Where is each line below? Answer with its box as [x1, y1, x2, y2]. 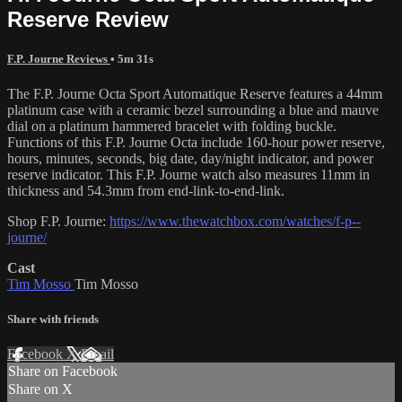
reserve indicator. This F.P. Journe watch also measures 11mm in [7, 167, 370, 183]
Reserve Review [7, 6, 169, 31]
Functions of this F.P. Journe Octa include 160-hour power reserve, [7, 135, 385, 151]
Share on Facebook [8, 363, 118, 380]
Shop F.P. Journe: [7, 214, 109, 230]
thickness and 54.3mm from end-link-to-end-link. [7, 183, 284, 199]
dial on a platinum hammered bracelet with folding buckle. [7, 118, 336, 135]
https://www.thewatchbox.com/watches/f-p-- [109, 214, 361, 230]
